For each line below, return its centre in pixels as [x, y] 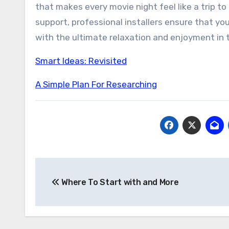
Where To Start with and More [119, 182]
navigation [76, 189]
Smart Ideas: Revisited [81, 61]
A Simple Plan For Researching [96, 84]
